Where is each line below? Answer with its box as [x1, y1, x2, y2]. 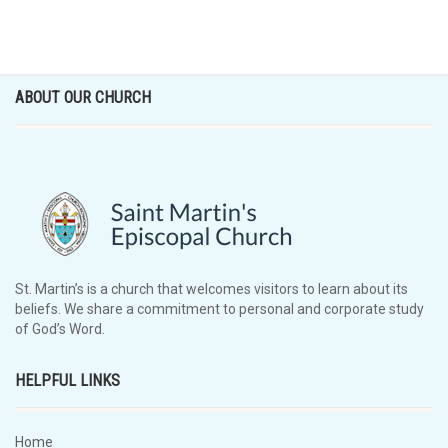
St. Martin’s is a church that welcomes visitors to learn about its [15, 281, 408, 297]
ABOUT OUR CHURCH [15, 88, 151, 107]
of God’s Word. [15, 321, 105, 337]
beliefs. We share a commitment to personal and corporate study [15, 301, 424, 317]
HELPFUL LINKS [15, 371, 120, 390]
